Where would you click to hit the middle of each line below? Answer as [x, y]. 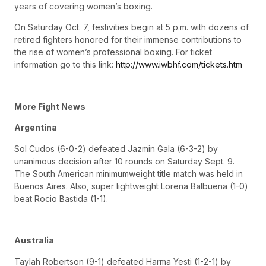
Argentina [36, 128]
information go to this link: [65, 65]
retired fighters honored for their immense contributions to [128, 40]
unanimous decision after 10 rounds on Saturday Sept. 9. [124, 161]
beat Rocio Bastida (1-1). [61, 198]
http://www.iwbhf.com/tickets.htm [179, 65]
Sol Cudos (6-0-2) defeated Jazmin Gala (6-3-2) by [116, 148]
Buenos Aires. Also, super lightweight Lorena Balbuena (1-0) [131, 186]
